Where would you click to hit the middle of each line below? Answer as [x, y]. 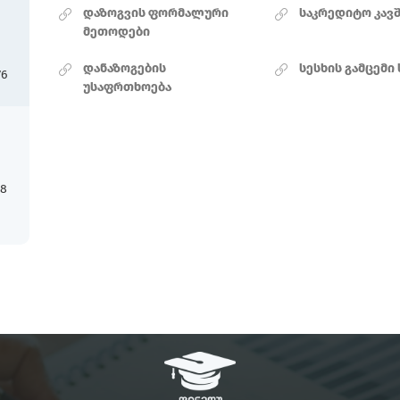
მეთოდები [117, 31]
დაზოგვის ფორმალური [156, 12]
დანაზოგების [125, 68]
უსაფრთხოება [127, 87]
